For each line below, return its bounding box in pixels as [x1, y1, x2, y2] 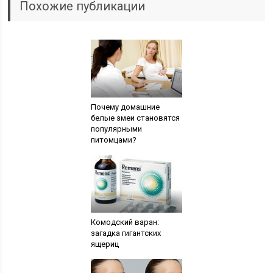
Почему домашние [90, 102, 160, 112]
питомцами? [90, 135, 136, 144]
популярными [90, 124, 142, 133]
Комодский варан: [90, 218, 159, 227]
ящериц [90, 239, 119, 249]
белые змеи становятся [90, 113, 180, 122]
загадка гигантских [90, 229, 161, 238]
